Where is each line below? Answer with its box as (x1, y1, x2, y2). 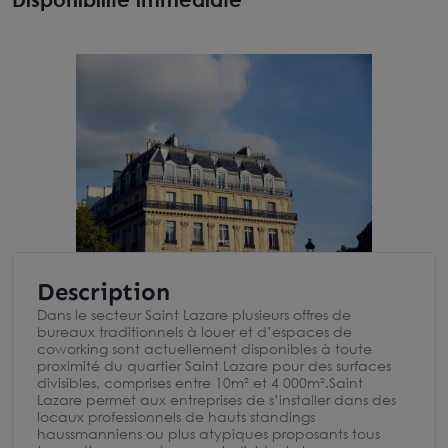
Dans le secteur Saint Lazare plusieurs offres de (37, 306, 351, 323)
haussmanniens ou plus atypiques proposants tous (37, 425, 380, 442)
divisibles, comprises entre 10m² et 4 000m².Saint (37, 374, 363, 391)
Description (37, 277, 170, 306)
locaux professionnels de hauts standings (37, 408, 315, 425)
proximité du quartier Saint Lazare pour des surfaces (37, 357, 391, 374)
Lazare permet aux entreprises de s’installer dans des (37, 391, 396, 408)
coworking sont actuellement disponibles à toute (37, 340, 372, 357)
